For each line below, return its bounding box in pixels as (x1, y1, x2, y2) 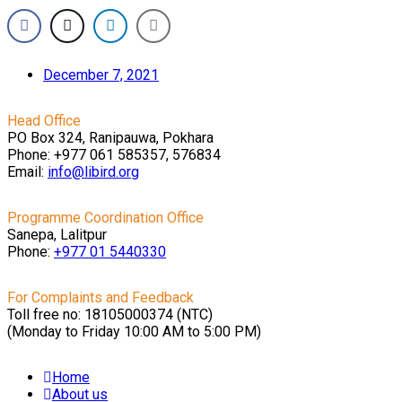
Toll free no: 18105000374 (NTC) (7, 306, 213, 324)
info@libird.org (48, 163, 139, 181)
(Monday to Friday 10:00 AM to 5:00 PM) (7, 323, 261, 341)
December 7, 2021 (43, 66, 159, 84)
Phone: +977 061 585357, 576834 (7, 146, 221, 164)
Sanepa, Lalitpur (7, 226, 107, 244)
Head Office (7, 112, 81, 130)
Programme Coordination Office (7, 209, 204, 227)
